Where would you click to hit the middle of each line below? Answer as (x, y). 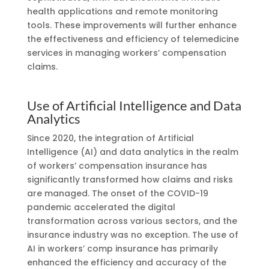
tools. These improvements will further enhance (131, 25)
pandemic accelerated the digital (101, 207)
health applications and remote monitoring (122, 11)
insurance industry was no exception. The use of (132, 234)
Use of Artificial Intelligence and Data (134, 105)
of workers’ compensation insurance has (117, 165)
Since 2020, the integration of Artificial (110, 138)
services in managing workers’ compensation (126, 53)
